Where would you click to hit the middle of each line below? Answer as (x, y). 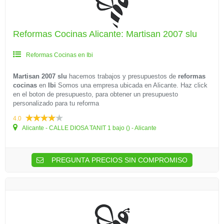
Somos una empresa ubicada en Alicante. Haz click (132, 85)
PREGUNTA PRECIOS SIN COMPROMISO (118, 160)
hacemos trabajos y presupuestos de (122, 76)
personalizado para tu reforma (56, 103)
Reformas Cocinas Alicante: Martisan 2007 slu (105, 34)
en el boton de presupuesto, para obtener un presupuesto (95, 94)
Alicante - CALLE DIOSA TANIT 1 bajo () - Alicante (89, 128)
